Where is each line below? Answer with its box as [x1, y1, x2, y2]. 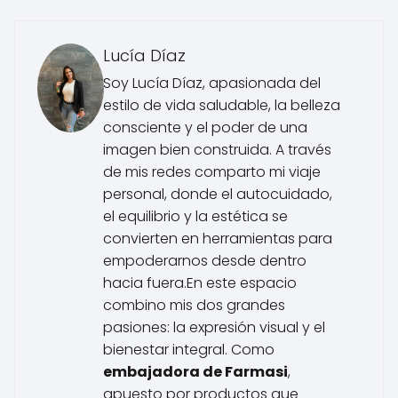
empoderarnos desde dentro [103, 250, 306, 271]
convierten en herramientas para [103, 227, 332, 249]
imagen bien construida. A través [103, 139, 331, 160]
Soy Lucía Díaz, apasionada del [103, 72, 321, 93]
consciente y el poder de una [103, 116, 307, 138]
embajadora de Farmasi [103, 361, 288, 382]
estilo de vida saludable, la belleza [103, 94, 340, 115]
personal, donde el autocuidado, [103, 183, 332, 204]
